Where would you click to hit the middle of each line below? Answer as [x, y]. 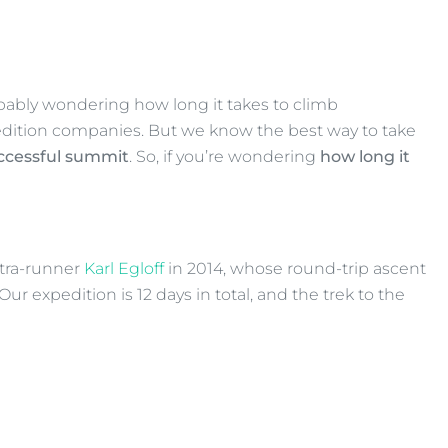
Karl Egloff [124, 268]
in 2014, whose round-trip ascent [295, 268]
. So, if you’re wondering [224, 156]
